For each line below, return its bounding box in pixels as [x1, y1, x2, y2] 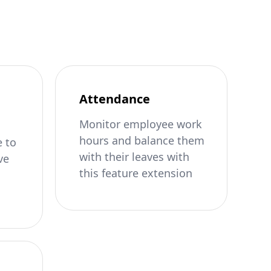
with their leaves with [79, 149, 189, 164]
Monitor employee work [79, 117, 202, 131]
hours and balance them [79, 133, 204, 148]
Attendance [79, 91, 150, 107]
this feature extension [79, 166, 192, 180]
